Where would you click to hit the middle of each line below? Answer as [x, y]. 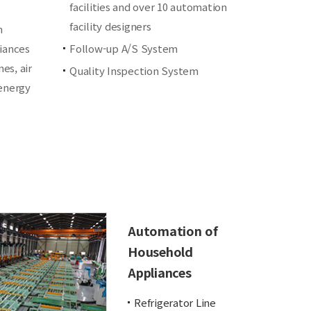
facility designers [110, 26]
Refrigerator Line [175, 302]
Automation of [173, 230]
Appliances [160, 272]
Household [160, 251]
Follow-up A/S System [124, 48]
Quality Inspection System [134, 70]
